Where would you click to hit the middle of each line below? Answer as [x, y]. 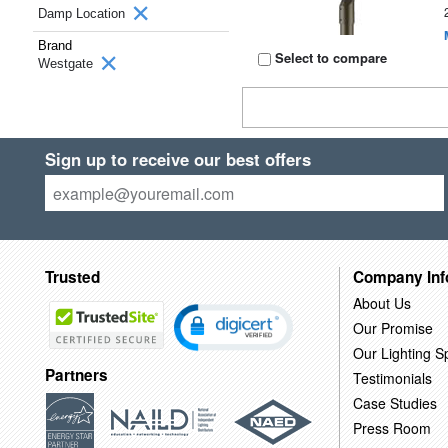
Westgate [67, 63]
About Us [381, 302]
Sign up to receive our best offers [177, 159]
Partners [76, 375]
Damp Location [83, 13]
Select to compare [329, 57]
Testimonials [392, 377]
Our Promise [392, 327]
